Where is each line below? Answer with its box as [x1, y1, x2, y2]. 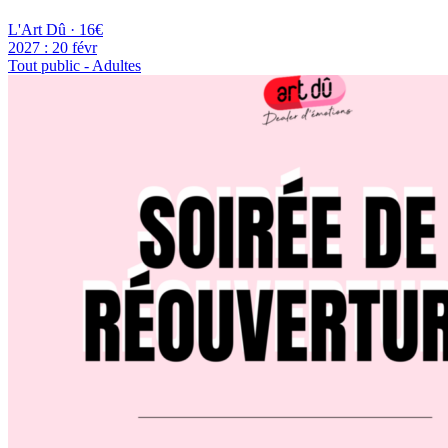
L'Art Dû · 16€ [8, 20, 103, 38]
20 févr [48, 38, 97, 56]
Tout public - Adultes [8, 56, 141, 74]
